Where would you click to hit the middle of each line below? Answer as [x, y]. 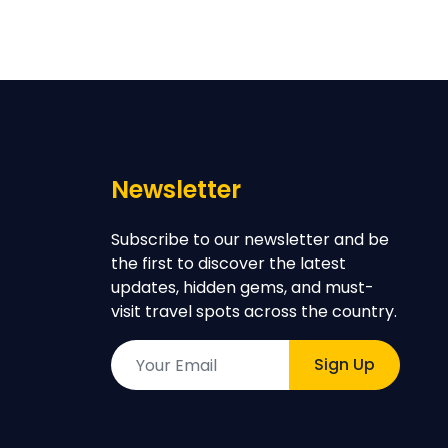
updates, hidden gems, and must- [242, 287]
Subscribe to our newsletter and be [249, 239]
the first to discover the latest [228, 263]
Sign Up [344, 364]
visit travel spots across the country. [253, 311]
